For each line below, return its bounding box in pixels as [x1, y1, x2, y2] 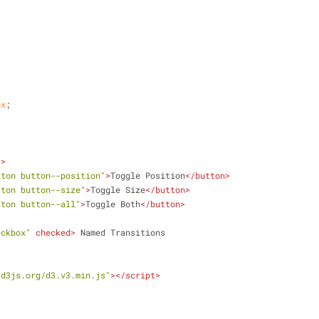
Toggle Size [90, 184, 145, 195]
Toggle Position [110, 169, 185, 181]
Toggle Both [85, 198, 140, 209]
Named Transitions [75, 226, 165, 238]
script [125, 269, 155, 281]
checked [36, 226, 70, 238]
